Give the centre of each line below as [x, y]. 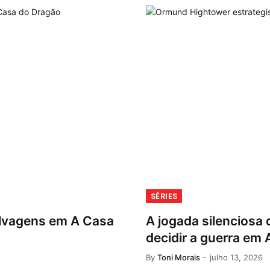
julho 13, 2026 [236, 257]
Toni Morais [179, 257]
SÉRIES [164, 196]
